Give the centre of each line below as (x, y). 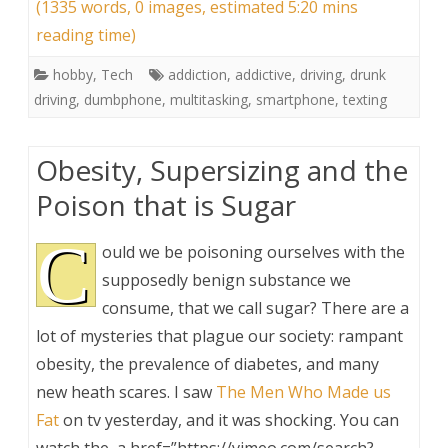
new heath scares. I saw (126, 391)
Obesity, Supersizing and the (222, 169)
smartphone (295, 99)
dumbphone (123, 99)
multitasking (209, 99)
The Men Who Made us (303, 391)
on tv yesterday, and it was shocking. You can (229, 419)
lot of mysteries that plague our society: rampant (219, 335)
